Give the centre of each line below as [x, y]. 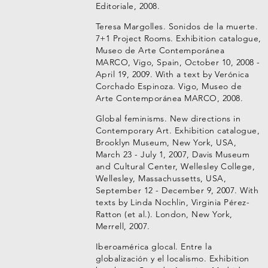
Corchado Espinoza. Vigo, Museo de [169, 86]
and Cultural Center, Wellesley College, [175, 166]
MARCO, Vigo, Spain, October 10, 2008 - [178, 62]
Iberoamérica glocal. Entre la [154, 246]
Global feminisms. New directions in [168, 118]
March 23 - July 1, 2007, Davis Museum [173, 154]
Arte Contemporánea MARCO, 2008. [169, 98]
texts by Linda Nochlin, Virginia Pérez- [173, 202]
